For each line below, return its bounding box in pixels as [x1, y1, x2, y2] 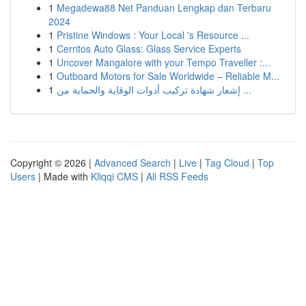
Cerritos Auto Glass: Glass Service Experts [57, 42, 241, 55]
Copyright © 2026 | [10, 156, 94, 169]
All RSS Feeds [146, 169, 208, 183]
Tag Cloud [205, 156, 249, 169]
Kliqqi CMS [91, 169, 138, 183]
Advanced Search [94, 156, 171, 169]
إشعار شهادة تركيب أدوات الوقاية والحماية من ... [240, 83, 251, 96]
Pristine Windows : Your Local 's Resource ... [57, 28, 249, 42]
